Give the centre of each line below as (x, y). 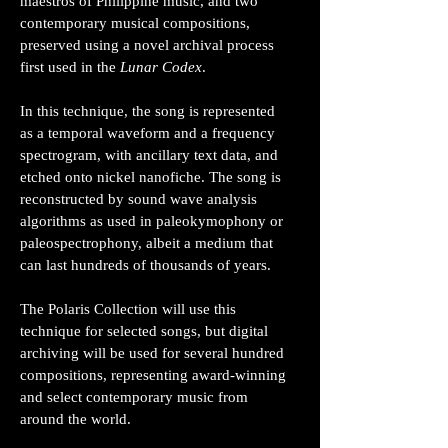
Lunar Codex (161, 67)
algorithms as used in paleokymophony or (151, 221)
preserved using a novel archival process (147, 45)
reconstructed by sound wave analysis (138, 199)
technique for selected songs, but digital (144, 331)
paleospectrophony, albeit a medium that (146, 243)
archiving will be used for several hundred (152, 353)
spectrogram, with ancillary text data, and (149, 155)
